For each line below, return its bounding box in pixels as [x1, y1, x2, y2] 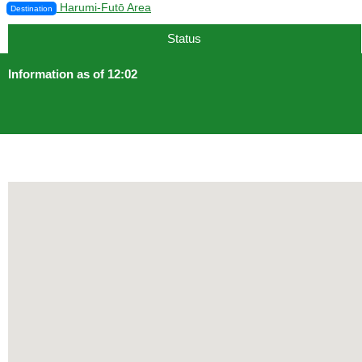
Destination [11, 4, 53, 13]
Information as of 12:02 [8, 67, 137, 81]
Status [167, 32, 202, 45]
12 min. [230, 9, 263, 21]
